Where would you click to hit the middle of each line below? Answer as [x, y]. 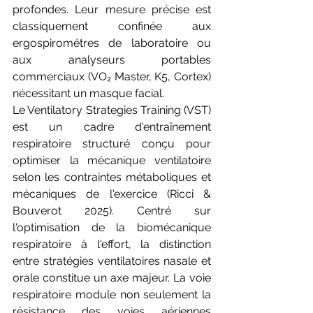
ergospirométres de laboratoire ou [112, 43]
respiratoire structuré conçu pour [112, 144]
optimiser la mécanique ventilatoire [112, 160]
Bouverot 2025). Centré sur [112, 211]
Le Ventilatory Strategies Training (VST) [112, 110]
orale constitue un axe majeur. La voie [112, 278]
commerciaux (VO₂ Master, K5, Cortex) [112, 77]
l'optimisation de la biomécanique [112, 227]
